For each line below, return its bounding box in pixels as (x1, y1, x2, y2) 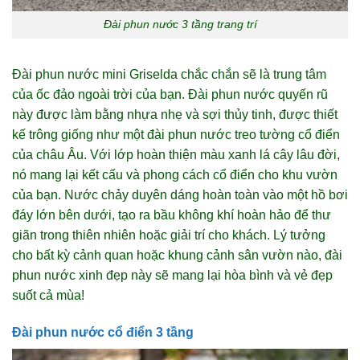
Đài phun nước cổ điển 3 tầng (12, 325, 194, 339)
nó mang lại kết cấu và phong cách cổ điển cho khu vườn (12, 168, 337, 182)
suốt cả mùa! (12, 288, 84, 303)
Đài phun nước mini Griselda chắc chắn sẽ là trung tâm (12, 67, 326, 82)
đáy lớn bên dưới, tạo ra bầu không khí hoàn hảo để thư (12, 208, 331, 223)
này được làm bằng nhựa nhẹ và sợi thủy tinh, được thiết (12, 108, 337, 122)
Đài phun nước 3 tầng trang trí (103, 18, 257, 31)
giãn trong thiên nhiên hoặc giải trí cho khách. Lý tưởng (12, 228, 325, 243)
